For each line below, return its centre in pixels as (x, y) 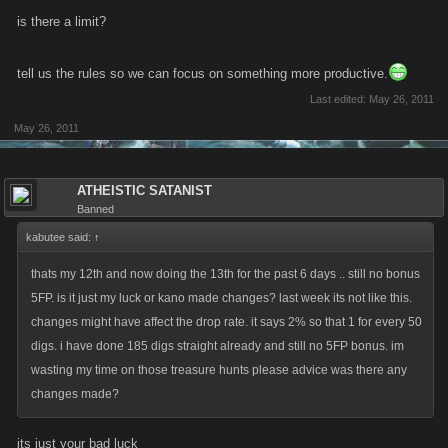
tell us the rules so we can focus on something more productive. (202, 73)
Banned (95, 209)
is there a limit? (61, 21)
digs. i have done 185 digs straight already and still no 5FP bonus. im (217, 346)
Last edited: (339, 99)
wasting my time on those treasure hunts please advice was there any (219, 370)
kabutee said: (60, 237)
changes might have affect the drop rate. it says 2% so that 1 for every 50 (226, 322)
